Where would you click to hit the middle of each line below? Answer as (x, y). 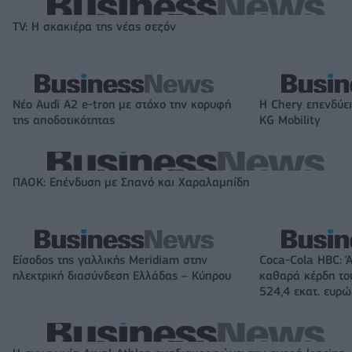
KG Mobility (290, 121)
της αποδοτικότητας (64, 121)
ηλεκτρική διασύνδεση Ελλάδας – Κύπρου (122, 276)
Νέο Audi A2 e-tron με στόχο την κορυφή (122, 105)
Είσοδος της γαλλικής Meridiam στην (110, 260)
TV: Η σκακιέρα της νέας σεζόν (94, 27)
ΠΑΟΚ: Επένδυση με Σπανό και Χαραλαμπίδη (131, 183)
